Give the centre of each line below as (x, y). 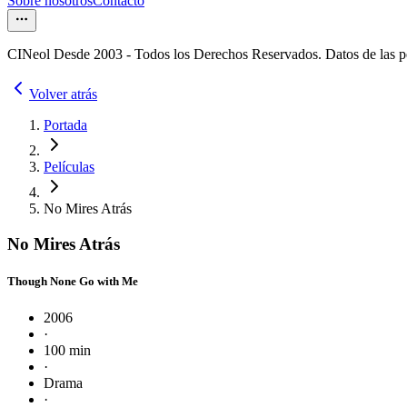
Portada (65, 125)
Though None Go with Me (73, 282)
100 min (67, 350)
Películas (69, 167)
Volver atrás (63, 94)
